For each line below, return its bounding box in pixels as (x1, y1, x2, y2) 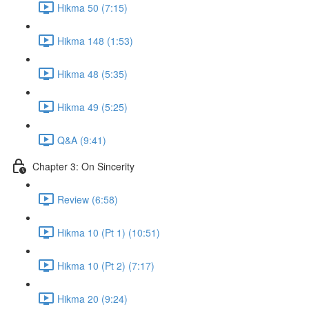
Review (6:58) (57, 192, 118, 206)
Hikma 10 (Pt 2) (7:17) (57, 258, 154, 272)
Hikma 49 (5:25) (57, 99, 128, 114)
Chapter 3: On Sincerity (32, 159, 134, 173)
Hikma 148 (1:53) (57, 33, 133, 48)
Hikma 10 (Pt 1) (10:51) (57, 225, 160, 239)
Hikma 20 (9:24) (57, 291, 128, 306)
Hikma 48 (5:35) (57, 66, 128, 81)
